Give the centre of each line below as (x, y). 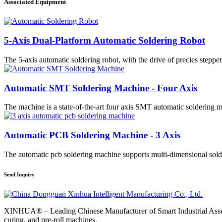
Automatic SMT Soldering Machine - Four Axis (101, 88)
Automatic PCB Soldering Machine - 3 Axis (92, 135)
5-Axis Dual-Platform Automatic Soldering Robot (105, 41)
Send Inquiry (19, 174)
